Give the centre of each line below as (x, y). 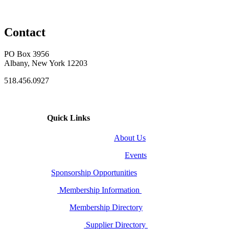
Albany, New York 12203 (46, 63)
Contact (25, 32)
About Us (130, 138)
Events (136, 155)
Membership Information (99, 190)
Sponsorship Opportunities (94, 173)
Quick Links (47, 118)
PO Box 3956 (27, 54)
